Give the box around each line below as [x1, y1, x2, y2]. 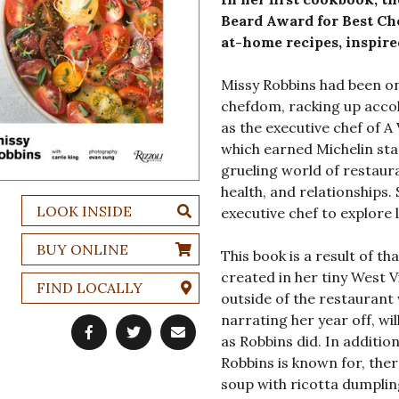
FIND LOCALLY [36, 279, 142, 297]
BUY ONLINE [36, 240, 128, 259]
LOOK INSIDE [36, 201, 132, 220]
